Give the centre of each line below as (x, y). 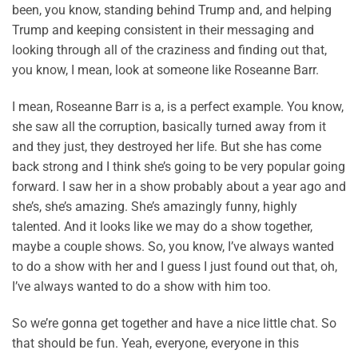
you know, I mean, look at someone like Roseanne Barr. (165, 70)
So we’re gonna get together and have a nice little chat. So (174, 323)
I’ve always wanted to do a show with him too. (141, 286)
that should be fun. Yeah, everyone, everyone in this (155, 343)
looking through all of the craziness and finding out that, (169, 50)
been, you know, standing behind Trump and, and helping (172, 10)
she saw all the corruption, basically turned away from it (169, 126)
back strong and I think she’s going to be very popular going (179, 166)
